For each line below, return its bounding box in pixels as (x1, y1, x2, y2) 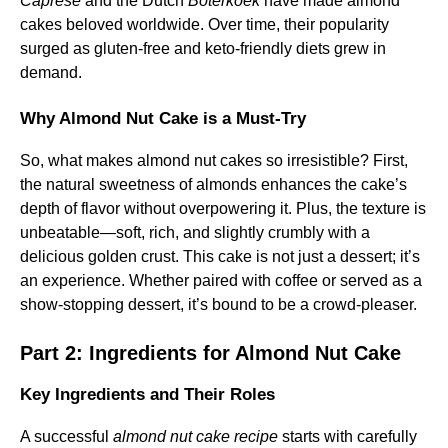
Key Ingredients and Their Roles (20, 385, 275, 404)
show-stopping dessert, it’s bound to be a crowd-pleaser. (20, 296, 417, 313)
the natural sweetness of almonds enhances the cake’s (20, 176, 407, 193)
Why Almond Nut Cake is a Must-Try (20, 109, 306, 128)
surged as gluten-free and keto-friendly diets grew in (20, 40, 386, 57)
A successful (20, 428, 113, 445)
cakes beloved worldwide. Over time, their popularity (20, 16, 389, 33)
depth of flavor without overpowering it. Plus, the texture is (20, 200, 426, 217)
